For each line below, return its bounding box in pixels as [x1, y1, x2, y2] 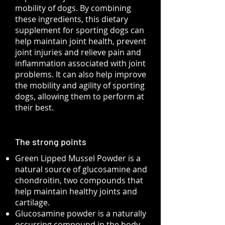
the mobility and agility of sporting [15, 80, 145, 91]
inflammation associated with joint [15, 58, 146, 69]
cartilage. [15, 197, 50, 208]
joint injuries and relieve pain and [15, 47, 141, 58]
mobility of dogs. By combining [15, 3, 131, 14]
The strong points [15, 136, 86, 147]
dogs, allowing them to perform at [15, 91, 144, 102]
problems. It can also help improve [15, 69, 146, 80]
